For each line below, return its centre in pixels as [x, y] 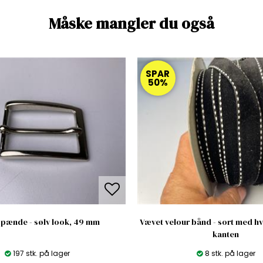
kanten [226, 234]
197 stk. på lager [41, 253]
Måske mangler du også [131, 23]
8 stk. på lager [230, 253]
